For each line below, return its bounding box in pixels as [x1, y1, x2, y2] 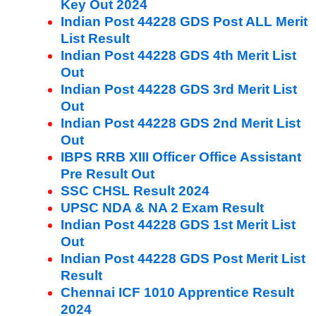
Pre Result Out [61, 166, 154, 181]
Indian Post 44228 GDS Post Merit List [61, 250, 305, 266]
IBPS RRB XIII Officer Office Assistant [61, 149, 301, 164]
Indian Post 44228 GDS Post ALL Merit [61, 13, 308, 29]
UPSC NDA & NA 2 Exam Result [61, 200, 264, 215]
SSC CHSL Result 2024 [61, 183, 209, 198]
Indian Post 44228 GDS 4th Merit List [61, 47, 296, 63]
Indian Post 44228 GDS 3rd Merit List [61, 81, 297, 97]
